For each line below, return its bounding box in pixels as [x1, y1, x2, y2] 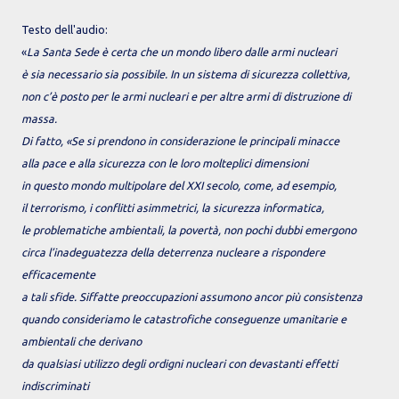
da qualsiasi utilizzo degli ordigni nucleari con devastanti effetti [21, 357, 338, 370]
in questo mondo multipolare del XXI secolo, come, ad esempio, [21, 179, 337, 192]
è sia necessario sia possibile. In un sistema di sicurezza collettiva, [21, 68, 350, 81]
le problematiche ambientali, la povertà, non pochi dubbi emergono [21, 224, 356, 237]
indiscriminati [21, 379, 89, 393]
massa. [21, 112, 57, 126]
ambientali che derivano [21, 335, 142, 348]
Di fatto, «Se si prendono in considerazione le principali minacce [21, 134, 339, 148]
